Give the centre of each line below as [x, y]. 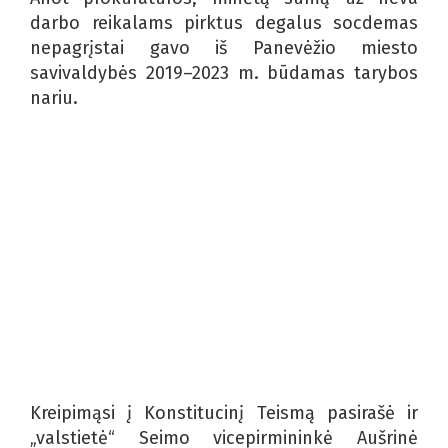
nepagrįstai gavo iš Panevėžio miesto [224, 47]
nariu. [54, 97]
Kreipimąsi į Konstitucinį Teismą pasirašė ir [224, 412]
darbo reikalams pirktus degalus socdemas [224, 22]
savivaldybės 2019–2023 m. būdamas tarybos [224, 72]
